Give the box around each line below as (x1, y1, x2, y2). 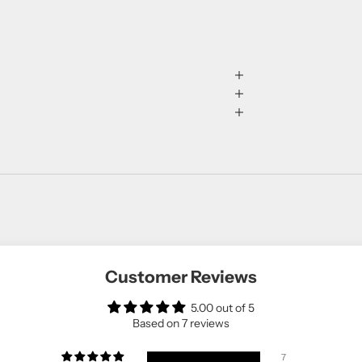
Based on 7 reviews (133, 315, 229, 330)
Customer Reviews (105, 266, 257, 287)
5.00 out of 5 (191, 300, 255, 315)
